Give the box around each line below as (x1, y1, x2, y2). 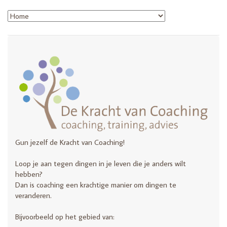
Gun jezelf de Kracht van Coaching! (15, 137, 125, 147)
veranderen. (15, 190, 52, 200)
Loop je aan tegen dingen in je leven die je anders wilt (15, 158, 186, 168)
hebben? (15, 169, 43, 179)
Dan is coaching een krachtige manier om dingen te (15, 179, 176, 190)
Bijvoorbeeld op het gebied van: (15, 211, 115, 221)
